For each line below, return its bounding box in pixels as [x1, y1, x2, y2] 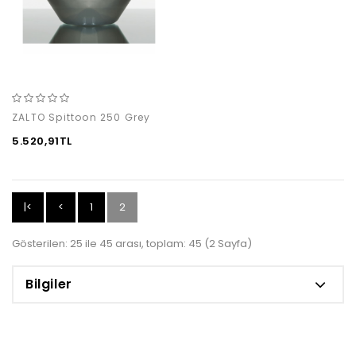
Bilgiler [25, 275, 72, 294]
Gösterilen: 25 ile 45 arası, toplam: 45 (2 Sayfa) [12, 236, 252, 252]
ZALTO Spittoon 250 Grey [12, 110, 151, 125]
